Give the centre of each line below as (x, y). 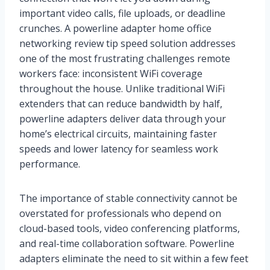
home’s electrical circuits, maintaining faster (118, 134)
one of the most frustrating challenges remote (125, 59)
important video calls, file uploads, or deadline (122, 14)
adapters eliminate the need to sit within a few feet (134, 259)
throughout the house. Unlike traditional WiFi (122, 89)
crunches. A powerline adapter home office (115, 29)
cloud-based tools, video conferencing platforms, (130, 229)
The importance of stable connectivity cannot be (128, 199)
